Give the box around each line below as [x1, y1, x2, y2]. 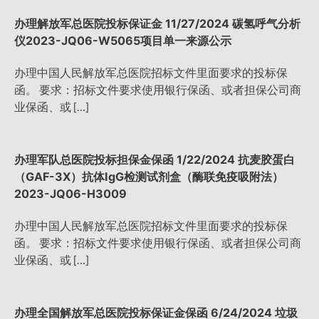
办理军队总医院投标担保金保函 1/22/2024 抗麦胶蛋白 [14, 152, 295, 167]
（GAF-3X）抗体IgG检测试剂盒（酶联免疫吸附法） [14, 169, 283, 184]
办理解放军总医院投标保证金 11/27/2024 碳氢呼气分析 [14, 16, 300, 31]
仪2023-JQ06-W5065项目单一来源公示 [14, 33, 231, 48]
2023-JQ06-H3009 [14, 186, 127, 201]
